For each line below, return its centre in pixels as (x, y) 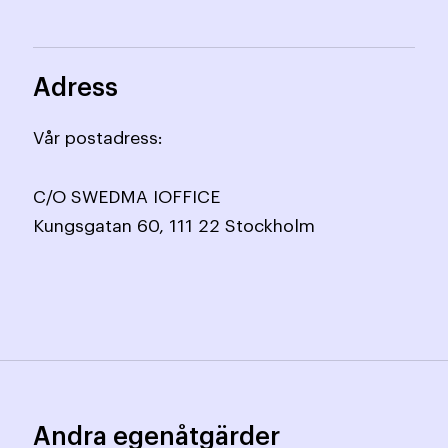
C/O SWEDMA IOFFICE (127, 197)
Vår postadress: (98, 138)
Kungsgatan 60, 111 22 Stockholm (174, 226)
